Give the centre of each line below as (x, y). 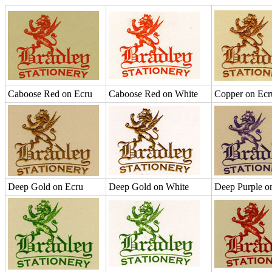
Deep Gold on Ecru (46, 187)
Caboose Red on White (153, 94)
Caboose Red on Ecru (50, 94)
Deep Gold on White (149, 187)
